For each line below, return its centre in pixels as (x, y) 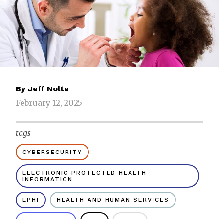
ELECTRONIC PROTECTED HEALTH (85, 173)
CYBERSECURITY (52, 152)
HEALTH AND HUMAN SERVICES (113, 200)
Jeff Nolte (48, 89)
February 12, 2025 (49, 103)
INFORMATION (48, 180)
